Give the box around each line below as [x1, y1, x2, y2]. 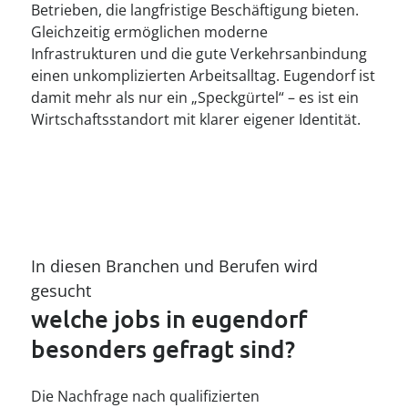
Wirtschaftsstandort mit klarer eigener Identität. [31, 109, 362, 129]
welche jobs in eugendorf [31, 303, 308, 333]
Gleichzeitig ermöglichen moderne [31, 22, 269, 42]
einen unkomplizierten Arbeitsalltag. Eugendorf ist [31, 66, 376, 86]
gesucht [31, 280, 92, 301]
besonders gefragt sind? [31, 333, 296, 363]
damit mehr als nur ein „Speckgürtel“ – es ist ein [31, 87, 360, 107]
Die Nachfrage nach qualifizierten [31, 386, 260, 406]
